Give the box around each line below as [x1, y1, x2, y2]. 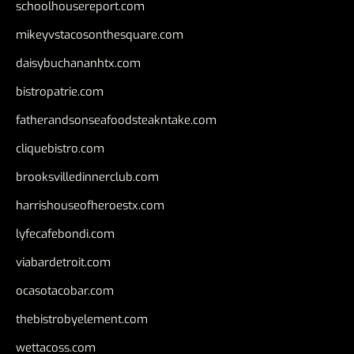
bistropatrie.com [16, 83, 104, 100]
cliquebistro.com [16, 140, 104, 156]
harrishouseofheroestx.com [16, 197, 164, 213]
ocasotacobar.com [16, 282, 114, 299]
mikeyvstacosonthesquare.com [16, 26, 183, 43]
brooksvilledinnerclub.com [16, 168, 159, 185]
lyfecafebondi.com [16, 225, 115, 242]
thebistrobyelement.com [16, 311, 148, 327]
